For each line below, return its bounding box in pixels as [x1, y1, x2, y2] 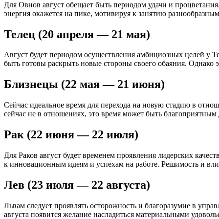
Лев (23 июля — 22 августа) [4, 178, 150, 191]
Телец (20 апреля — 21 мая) [4, 27, 150, 41]
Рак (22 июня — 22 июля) [4, 128, 138, 141]
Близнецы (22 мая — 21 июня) [4, 78, 165, 91]
